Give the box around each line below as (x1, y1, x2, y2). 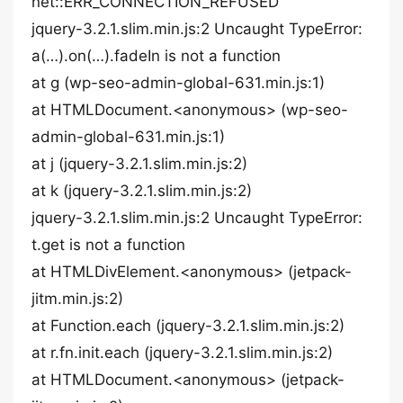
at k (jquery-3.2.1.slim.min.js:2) (31, 182, 252, 200)
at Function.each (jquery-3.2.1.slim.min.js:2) (31, 317, 345, 335)
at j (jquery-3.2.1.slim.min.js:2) (31, 155, 247, 173)
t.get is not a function (31, 236, 185, 254)
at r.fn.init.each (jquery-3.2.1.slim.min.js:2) (31, 344, 333, 362)
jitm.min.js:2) (31, 290, 123, 308)
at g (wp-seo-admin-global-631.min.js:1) (31, 74, 325, 92)
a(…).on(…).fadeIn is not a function (31, 47, 281, 65)
